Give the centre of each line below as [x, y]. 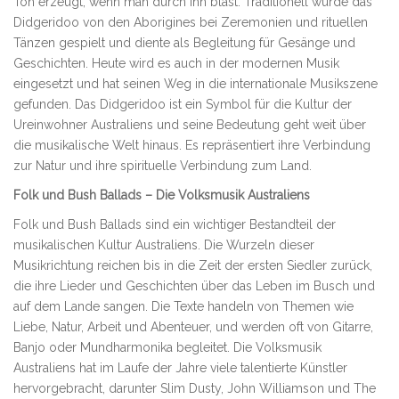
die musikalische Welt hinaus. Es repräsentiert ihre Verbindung [192, 146]
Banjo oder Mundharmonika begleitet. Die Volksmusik [167, 348]
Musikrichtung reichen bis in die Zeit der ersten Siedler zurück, [193, 266]
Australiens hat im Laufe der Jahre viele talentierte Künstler [180, 368]
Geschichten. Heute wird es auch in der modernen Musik [176, 64]
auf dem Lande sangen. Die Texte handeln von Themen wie [183, 307]
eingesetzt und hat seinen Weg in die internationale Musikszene [195, 84]
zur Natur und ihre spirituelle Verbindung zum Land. [163, 166]
